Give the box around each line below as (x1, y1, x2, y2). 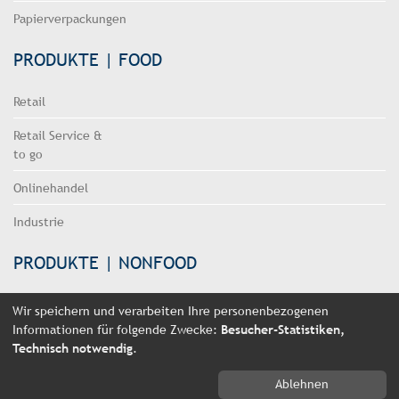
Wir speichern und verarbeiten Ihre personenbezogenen (12, 303, 329, 318)
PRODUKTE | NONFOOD (13, 252, 197, 273)
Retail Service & (13, 127, 102, 143)
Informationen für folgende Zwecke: (12, 322, 221, 337)
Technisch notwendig (12, 340, 133, 355)
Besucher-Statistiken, (221, 322, 345, 337)
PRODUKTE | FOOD (13, 49, 162, 70)
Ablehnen (275, 377, 330, 392)
